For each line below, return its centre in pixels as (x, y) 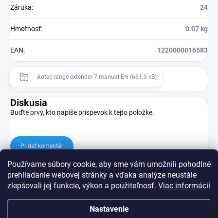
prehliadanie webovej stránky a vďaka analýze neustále (102, 175)
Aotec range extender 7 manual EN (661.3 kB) (97, 77)
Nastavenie (109, 209)
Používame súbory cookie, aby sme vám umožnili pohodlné (109, 164)
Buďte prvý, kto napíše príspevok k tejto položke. (82, 113)
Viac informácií (184, 186)
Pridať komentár (42, 146)
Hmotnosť (26, 29)
